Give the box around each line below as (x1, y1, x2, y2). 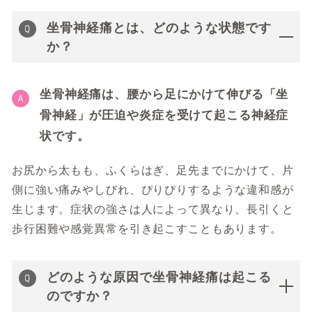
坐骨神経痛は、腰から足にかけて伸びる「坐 (40, 87, 289, 102)
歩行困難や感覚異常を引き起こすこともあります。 (12, 221, 282, 236)
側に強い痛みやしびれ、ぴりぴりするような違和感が (12, 182, 294, 197)
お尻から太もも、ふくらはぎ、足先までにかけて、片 (12, 163, 294, 178)
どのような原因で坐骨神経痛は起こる (47, 270, 272, 285)
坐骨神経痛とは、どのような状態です (47, 20, 272, 36)
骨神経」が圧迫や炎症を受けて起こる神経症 (40, 108, 289, 123)
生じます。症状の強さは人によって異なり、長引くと (12, 202, 294, 217)
